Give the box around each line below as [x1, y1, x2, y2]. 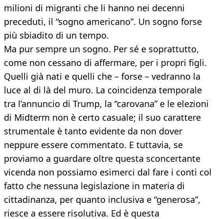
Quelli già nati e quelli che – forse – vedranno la [4, 70, 200, 83]
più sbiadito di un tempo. [4, 29, 109, 42]
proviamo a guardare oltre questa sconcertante [4, 153, 200, 165]
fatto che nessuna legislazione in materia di [4, 180, 185, 192]
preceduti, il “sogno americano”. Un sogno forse [4, 16, 202, 28]
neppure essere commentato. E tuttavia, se [4, 139, 183, 151]
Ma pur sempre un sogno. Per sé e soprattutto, [4, 43, 199, 55]
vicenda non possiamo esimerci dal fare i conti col [4, 166, 212, 178]
